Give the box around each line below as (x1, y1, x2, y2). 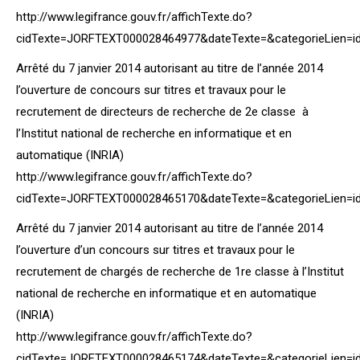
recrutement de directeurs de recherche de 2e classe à (16, 104, 309, 119)
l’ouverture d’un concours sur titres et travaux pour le (16, 243, 295, 257)
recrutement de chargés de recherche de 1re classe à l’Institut (16, 264, 344, 279)
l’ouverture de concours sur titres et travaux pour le (16, 83, 286, 97)
